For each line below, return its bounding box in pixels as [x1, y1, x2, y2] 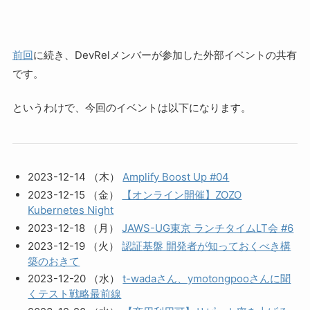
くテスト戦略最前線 [28, 287, 122, 301]
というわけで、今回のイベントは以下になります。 [12, 101, 251, 115]
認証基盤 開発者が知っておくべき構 [122, 239, 291, 253]
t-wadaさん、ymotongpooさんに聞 [122, 272, 291, 286]
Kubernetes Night [28, 203, 114, 217]
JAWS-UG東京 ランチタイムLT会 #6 [122, 221, 294, 235]
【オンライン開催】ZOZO [122, 188, 242, 201]
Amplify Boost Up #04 [122, 170, 230, 184]
